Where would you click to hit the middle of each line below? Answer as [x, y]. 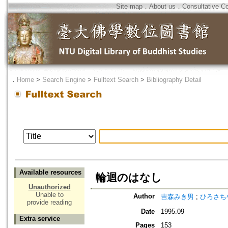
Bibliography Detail [174, 80]
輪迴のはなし [129, 178]
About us [162, 6]
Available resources [50, 173]
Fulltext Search [116, 80]
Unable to [49, 195]
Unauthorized [49, 187]
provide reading [49, 203]
